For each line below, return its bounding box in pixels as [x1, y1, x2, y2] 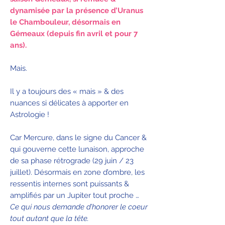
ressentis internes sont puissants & [10, 179, 129, 188]
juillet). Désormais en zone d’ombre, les [10, 167, 145, 177]
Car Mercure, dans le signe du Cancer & [10, 133, 147, 142]
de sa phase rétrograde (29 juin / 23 [10, 156, 134, 165]
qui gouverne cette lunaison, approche [10, 144, 144, 154]
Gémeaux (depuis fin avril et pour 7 [10, 29, 138, 38]
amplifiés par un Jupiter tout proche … [10, 190, 139, 200]
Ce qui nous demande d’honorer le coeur [10, 202, 148, 211]
